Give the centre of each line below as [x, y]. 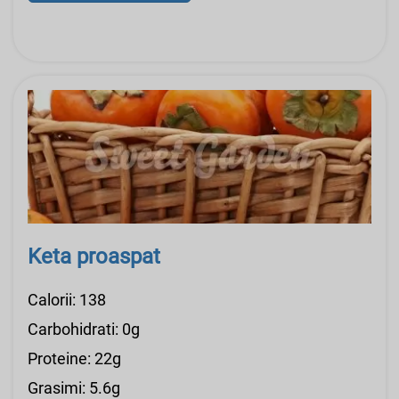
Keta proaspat [94, 257]
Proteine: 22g [74, 359]
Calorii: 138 [67, 300]
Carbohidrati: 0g [84, 330]
